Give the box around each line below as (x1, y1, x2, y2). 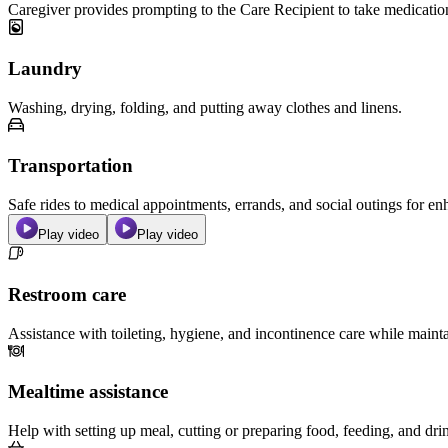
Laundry (8, 58, 82, 80)
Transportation (8, 155, 133, 177)
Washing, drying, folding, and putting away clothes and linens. (8, 98, 402, 116)
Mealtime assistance (8, 381, 168, 403)
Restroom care (8, 283, 126, 305)
